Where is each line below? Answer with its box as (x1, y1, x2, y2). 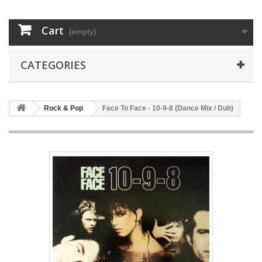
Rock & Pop (44, 104, 83, 113)
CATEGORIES (20, 58, 86, 73)
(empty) (69, 27, 96, 37)
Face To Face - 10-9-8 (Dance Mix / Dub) (102, 104, 233, 113)
